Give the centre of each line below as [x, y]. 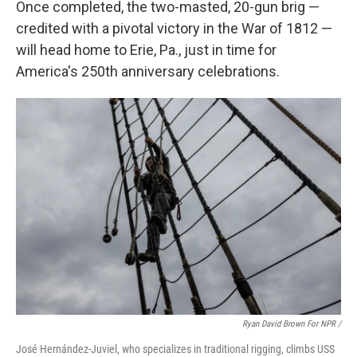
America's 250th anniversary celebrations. [148, 71]
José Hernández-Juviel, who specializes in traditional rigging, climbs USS [175, 349]
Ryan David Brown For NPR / [292, 324]
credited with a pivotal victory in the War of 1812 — [174, 28]
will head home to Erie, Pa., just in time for [146, 50]
